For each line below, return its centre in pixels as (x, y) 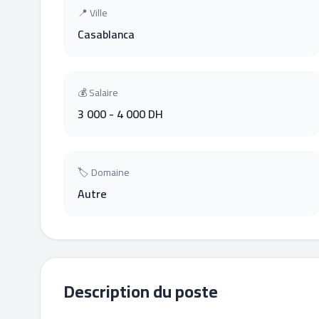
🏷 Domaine (104, 172)
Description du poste (141, 292)
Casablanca (106, 34)
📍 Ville (93, 13)
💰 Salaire (98, 93)
